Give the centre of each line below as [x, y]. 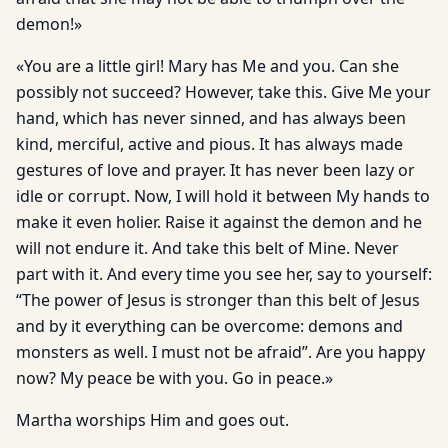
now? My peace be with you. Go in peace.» [174, 378]
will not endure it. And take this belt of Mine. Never [207, 248]
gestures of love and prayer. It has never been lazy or [215, 170]
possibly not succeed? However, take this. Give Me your [223, 92]
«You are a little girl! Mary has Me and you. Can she [207, 66]
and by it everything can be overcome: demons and [209, 326]
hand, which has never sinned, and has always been [211, 118]
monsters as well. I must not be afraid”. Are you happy [220, 352]
